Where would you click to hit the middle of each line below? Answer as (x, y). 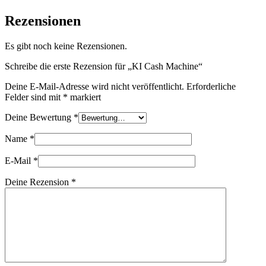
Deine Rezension (38, 182)
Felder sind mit (34, 97)
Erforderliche (211, 87)
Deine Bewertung (39, 118)
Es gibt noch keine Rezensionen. (66, 46)
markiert (84, 97)
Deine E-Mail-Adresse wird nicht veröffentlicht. (94, 87)
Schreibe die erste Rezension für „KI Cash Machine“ (104, 66)
